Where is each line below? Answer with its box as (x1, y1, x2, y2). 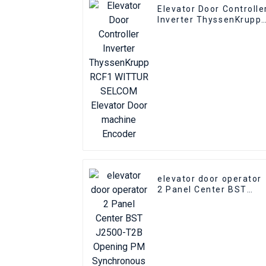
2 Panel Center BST (157, 185, 247, 195)
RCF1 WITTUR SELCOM (157, 26, 260, 36)
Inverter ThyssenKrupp (157, 15, 262, 25)
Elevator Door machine (157, 36, 262, 46)
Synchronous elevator (157, 206, 258, 216)
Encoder (157, 47, 195, 57)
